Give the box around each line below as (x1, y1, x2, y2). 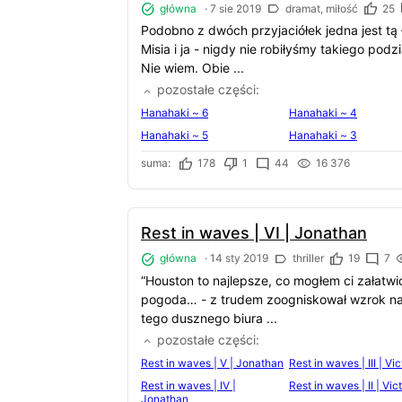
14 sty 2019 (210, 251, 268, 266)
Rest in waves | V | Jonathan (141, 355, 284, 370)
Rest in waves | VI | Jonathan (141, 223, 367, 243)
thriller (290, 251, 324, 266)
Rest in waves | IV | (141, 378, 236, 392)
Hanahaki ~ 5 (141, 128, 208, 143)
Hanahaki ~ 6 (141, 106, 208, 120)
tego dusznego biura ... (141, 310, 277, 326)
